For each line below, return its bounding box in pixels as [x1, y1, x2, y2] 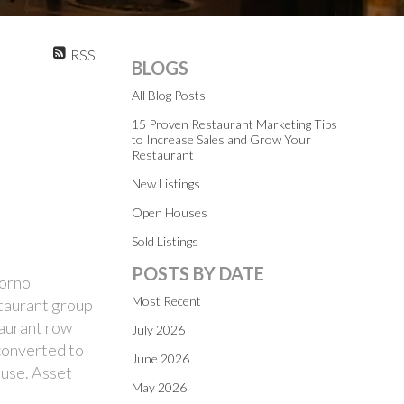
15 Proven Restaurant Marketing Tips [132, 116, 337, 132]
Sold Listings [132, 234, 198, 249]
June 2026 [132, 351, 189, 366]
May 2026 [132, 380, 187, 395]
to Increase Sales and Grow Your [132, 132, 311, 147]
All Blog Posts [132, 87, 206, 103]
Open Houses [132, 205, 207, 220]
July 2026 [132, 322, 185, 337]
